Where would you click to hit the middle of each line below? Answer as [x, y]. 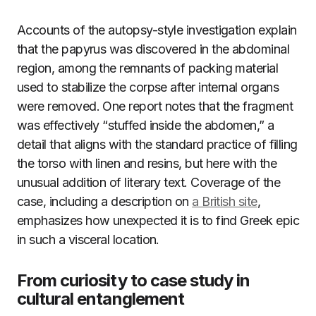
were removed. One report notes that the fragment [155, 106]
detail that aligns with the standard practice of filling [157, 144]
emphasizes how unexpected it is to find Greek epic [158, 220]
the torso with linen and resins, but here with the [147, 163]
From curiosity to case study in [134, 280]
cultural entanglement [101, 299]
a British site [225, 201]
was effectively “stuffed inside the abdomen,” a [146, 125]
